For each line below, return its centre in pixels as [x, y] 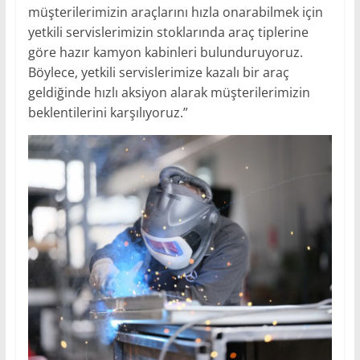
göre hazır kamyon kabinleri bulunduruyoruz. [165, 53]
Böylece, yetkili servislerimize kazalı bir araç [158, 73]
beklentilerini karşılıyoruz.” [108, 113]
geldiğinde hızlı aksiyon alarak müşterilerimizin [169, 93]
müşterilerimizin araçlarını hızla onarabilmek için [175, 12]
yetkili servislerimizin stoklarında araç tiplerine [168, 33]
